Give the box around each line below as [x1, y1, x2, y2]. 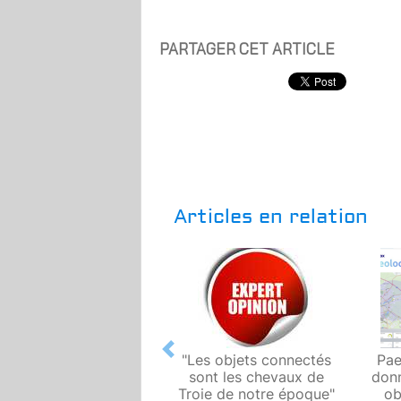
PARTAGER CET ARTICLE [159, 38, 335, 58]
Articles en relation [174, 203, 368, 229]
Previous [166, 349, 226, 368]
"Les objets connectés [181, 350, 331, 369]
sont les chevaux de [188, 367, 324, 386]
